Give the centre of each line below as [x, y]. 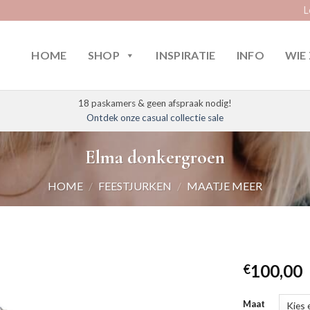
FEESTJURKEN [135, 185]
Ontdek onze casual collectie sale [155, 118]
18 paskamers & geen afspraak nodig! [155, 103]
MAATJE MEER [224, 185]
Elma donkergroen [155, 157]
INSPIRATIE [186, 55]
